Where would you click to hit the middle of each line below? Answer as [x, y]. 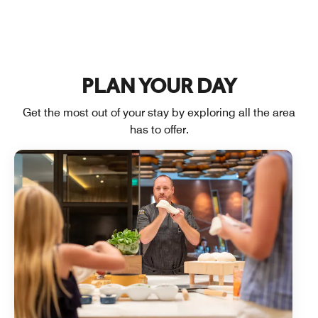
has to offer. [159, 129]
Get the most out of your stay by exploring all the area [159, 112]
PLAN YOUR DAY [159, 87]
